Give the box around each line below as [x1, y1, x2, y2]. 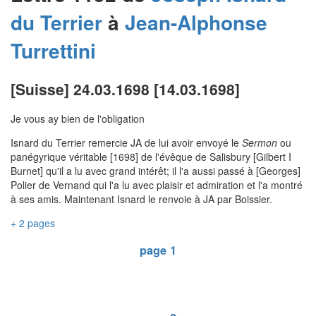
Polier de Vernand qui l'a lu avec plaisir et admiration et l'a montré [11, 178, 303, 193]
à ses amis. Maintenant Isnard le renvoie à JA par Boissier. [11, 192, 272, 207]
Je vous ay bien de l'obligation [11, 111, 145, 126]
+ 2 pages [11, 216, 55, 231]
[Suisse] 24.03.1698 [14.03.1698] [11, 78, 240, 99]
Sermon [242, 135, 280, 150]
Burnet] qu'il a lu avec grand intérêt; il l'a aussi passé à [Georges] [11, 164, 300, 178]
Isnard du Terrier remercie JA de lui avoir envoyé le [11, 135, 242, 150]
